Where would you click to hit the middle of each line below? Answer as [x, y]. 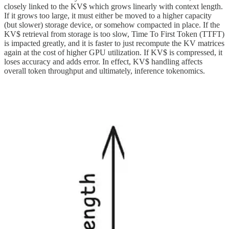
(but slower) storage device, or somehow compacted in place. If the [112, 25]
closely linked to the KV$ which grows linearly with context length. [113, 6]
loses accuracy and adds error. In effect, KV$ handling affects [103, 61]
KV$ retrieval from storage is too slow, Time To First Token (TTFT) [114, 34]
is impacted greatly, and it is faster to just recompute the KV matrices [114, 43]
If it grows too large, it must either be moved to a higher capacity [108, 15]
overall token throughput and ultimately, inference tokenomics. [105, 71]
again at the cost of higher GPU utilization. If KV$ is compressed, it [113, 52]
